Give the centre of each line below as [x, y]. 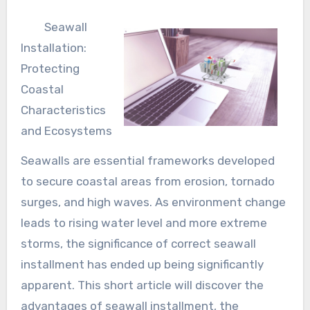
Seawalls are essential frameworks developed [147, 160]
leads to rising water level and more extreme [144, 222]
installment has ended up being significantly [142, 264]
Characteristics [63, 110]
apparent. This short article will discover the [142, 285]
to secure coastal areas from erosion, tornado [147, 181]
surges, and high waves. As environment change [153, 202]
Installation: [53, 47]
